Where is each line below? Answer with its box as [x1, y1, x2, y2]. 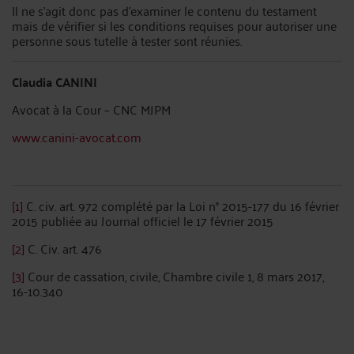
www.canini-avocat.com [12, 125, 141, 148]
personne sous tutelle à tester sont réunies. [12, 28, 242, 51]
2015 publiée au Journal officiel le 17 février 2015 [12, 209, 273, 232]
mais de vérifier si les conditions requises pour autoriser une [12, 13, 337, 36]
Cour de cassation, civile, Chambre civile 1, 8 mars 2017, [24, 264, 324, 287]
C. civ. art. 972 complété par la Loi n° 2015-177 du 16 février [23, 194, 339, 217]
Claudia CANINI [12, 70, 97, 93]
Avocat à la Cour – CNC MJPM [12, 97, 171, 120]
